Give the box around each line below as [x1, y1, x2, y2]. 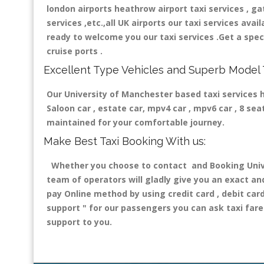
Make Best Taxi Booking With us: [44, 135, 206, 148]
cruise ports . [47, 45, 107, 57]
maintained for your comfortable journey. [47, 117, 229, 128]
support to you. [47, 216, 112, 228]
